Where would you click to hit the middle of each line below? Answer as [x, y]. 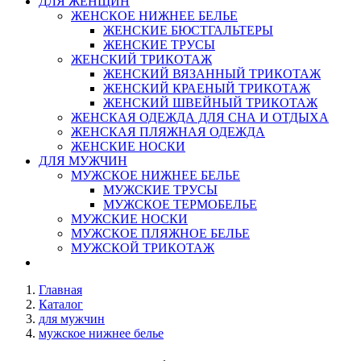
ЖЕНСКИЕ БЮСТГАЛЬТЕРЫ [188, 30]
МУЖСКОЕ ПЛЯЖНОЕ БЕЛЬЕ [160, 233]
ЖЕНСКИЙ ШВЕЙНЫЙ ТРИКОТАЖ [210, 103]
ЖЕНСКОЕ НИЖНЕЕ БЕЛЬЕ [154, 16]
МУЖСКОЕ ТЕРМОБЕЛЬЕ [180, 204]
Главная [60, 290]
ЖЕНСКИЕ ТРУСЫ [159, 45]
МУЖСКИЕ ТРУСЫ [160, 190]
